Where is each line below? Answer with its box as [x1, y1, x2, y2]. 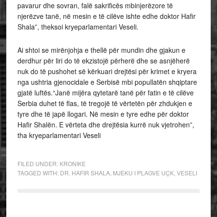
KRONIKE [59, 159, 86, 168]
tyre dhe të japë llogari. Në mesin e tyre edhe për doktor [17, 109, 189, 119]
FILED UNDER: [17, 159, 60, 168]
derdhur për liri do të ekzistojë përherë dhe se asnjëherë [17, 56, 190, 65]
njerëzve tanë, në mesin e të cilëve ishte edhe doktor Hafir [17, 11, 196, 21]
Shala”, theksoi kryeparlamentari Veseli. [17, 22, 139, 31]
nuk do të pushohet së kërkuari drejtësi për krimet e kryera [17, 66, 197, 76]
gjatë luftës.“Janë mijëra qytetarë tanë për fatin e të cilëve [17, 88, 194, 97]
